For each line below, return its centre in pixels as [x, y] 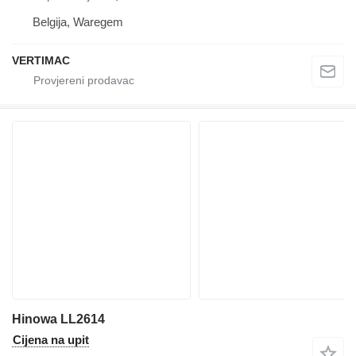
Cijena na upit [51, 340]
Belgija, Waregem [78, 22]
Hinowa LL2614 [58, 319]
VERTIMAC [41, 61]
